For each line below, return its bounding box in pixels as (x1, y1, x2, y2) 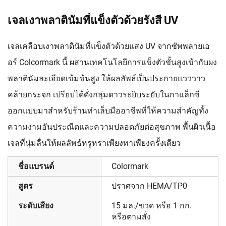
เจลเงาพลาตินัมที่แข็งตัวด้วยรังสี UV (8, 14, 178, 27)
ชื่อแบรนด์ (18, 161, 54, 171)
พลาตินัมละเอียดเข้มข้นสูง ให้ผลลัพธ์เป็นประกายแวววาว (8, 74, 205, 83)
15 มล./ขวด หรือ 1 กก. (111, 201, 192, 210)
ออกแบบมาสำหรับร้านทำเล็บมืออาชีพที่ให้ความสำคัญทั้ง (8, 106, 208, 116)
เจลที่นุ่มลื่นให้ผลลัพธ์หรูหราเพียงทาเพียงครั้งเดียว (8, 138, 181, 148)
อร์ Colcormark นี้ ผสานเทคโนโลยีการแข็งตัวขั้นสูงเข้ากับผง (8, 58, 217, 67)
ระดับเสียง (18, 201, 53, 210)
